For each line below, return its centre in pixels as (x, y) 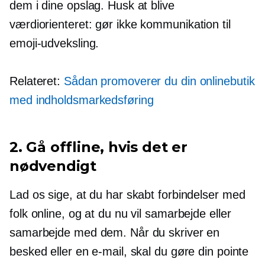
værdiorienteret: (51, 24)
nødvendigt (53, 166)
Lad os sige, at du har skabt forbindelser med (127, 194)
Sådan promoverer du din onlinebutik (159, 81)
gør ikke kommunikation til (161, 24)
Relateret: (37, 81)
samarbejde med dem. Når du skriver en (115, 232)
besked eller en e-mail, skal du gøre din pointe (129, 251)
